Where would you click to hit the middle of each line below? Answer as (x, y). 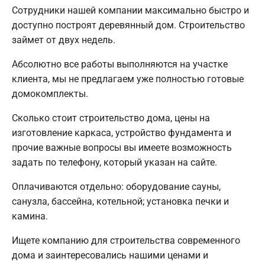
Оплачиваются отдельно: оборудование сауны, (116, 186)
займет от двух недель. (64, 40)
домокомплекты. (50, 93)
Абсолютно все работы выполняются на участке (120, 64)
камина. (30, 216)
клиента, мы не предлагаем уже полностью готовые (128, 79)
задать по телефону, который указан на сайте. (114, 162)
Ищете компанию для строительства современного (126, 240)
